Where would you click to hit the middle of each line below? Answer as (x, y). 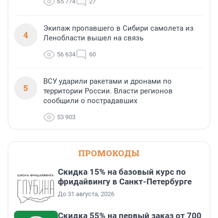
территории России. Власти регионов (108, 91)
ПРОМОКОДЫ (109, 153)
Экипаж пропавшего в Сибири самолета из (118, 28)
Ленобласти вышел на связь (93, 38)
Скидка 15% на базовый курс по (122, 172)
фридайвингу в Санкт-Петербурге (125, 181)
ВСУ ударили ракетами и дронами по (108, 81)
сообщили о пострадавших (90, 100)
